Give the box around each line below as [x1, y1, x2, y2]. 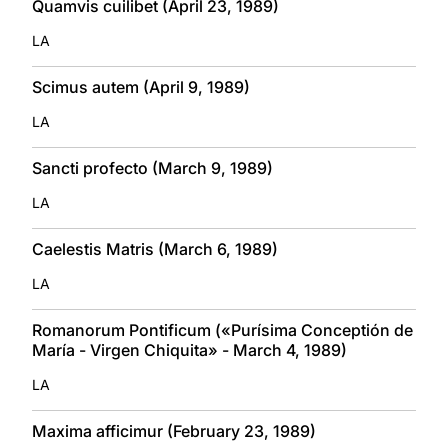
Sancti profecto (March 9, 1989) [32, 157, 273, 178]
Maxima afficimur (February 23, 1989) [32, 420, 316, 441]
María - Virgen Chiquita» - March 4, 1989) [32, 339, 347, 360]
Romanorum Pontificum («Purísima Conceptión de [32, 319, 413, 340]
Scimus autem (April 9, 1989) [32, 76, 250, 97]
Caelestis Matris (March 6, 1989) [32, 238, 278, 259]
